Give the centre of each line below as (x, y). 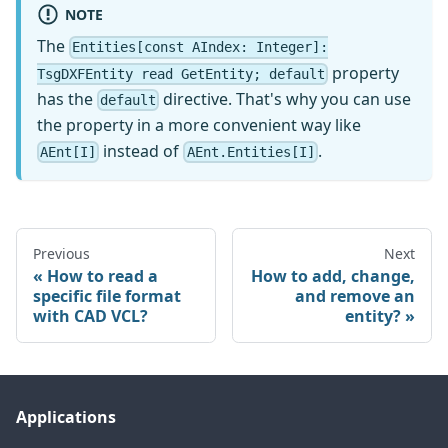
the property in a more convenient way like (199, 125)
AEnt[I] (68, 152)
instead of (141, 151)
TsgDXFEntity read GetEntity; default (181, 73)
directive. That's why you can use (285, 98)
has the (67, 98)
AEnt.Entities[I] (250, 152)
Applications (66, 417)
